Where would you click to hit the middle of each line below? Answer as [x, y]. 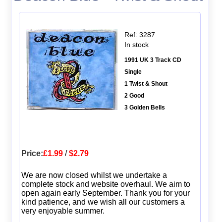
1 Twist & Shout [146, 83]
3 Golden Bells [144, 107]
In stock [136, 44]
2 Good [134, 95]
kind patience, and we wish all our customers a [103, 202]
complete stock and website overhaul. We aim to [106, 184]
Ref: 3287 [139, 34]
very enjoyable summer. [63, 211]
